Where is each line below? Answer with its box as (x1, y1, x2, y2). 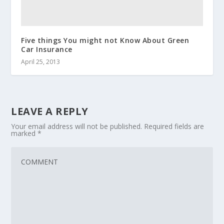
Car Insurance (21, 44, 72, 54)
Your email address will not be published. (11, 121, 142, 131)
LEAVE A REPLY (11, 104, 88, 118)
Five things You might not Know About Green (21, 35, 189, 45)
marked (11, 128, 38, 138)
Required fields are (144, 121, 204, 131)
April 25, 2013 (21, 57, 60, 66)
